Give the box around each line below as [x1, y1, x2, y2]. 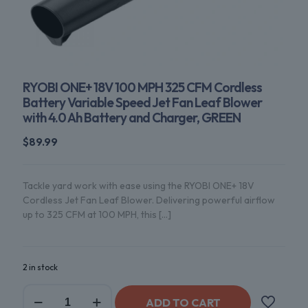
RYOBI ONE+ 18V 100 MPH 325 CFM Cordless [23, 79, 262, 96]
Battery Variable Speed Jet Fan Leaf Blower [23, 94, 262, 111]
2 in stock [23, 262, 58, 272]
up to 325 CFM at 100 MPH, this [23, 208, 157, 221]
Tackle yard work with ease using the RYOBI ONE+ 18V [23, 179, 254, 192]
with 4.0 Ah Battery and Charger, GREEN [23, 109, 241, 126]
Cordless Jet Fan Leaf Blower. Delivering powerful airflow [23, 194, 275, 206]
